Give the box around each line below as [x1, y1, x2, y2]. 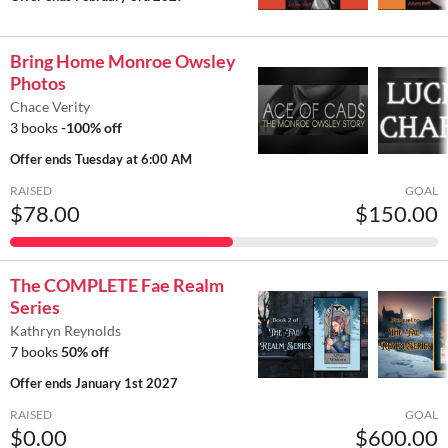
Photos [10, 72, 66, 95]
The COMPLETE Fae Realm [10, 274, 224, 297]
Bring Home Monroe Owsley [10, 50, 236, 73]
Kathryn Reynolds [10, 322, 121, 340]
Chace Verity [10, 98, 90, 116]
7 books [10, 343, 61, 361]
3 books [10, 119, 61, 137]
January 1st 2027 [75, 375, 178, 392]
